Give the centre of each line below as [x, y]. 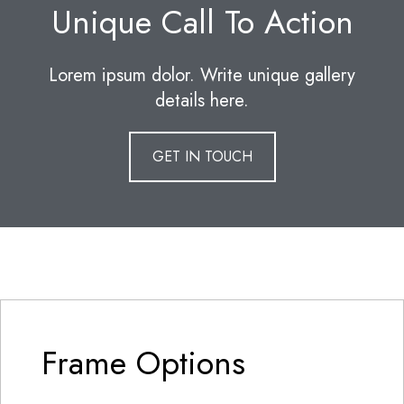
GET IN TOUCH [202, 157]
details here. [202, 101]
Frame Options [143, 363]
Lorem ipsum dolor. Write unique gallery [202, 76]
